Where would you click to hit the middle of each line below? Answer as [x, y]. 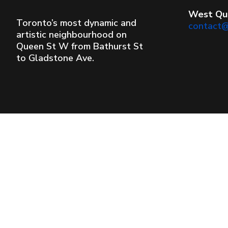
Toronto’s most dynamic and [76, 23]
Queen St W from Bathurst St [80, 46]
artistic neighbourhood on [72, 34]
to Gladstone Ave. [55, 58]
